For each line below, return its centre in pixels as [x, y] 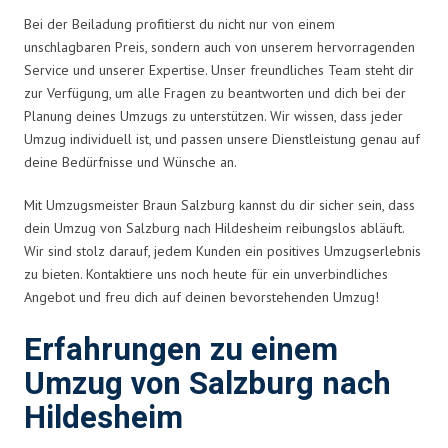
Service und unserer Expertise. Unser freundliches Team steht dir [219, 69]
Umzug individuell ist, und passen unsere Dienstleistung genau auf [222, 138]
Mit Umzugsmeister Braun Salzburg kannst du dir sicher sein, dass [219, 204]
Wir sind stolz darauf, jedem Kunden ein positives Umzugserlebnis [222, 250]
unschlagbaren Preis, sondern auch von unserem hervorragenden [219, 46]
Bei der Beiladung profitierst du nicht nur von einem [179, 23]
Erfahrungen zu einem [181, 350]
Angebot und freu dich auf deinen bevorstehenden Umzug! [201, 296]
